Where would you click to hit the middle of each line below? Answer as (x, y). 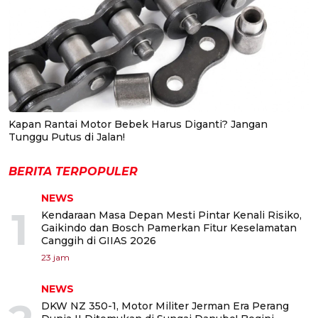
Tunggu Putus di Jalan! (67, 137)
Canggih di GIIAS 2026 (99, 240)
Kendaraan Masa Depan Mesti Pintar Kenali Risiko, (171, 215)
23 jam (55, 257)
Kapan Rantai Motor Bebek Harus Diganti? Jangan (138, 124)
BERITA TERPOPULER (73, 171)
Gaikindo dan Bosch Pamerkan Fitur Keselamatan (169, 227)
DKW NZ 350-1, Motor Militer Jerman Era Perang (165, 306)
